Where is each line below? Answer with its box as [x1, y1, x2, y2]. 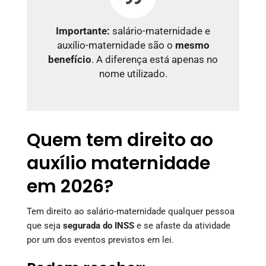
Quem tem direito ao [27, 127, 213, 153]
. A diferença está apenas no [91, 53, 218, 65]
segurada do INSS [63, 220, 134, 231]
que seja [27, 220, 63, 231]
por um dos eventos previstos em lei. [27, 234, 174, 245]
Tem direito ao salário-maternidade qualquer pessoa [27, 205, 235, 217]
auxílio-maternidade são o [56, 39, 175, 51]
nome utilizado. [99, 68, 167, 80]
